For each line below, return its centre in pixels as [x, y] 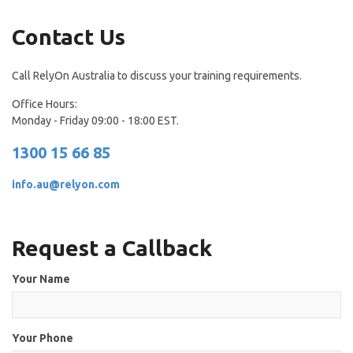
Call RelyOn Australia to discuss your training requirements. [157, 76]
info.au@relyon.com [66, 184]
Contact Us [69, 37]
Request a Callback [112, 248]
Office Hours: [45, 104]
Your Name [41, 279]
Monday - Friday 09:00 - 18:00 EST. [95, 121]
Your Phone [43, 338]
